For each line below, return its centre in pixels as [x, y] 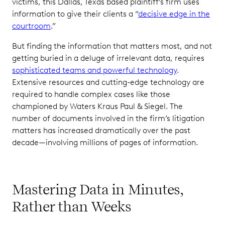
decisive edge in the [174, 14]
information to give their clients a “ [75, 14]
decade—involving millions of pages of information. [105, 142]
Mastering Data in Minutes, [97, 189]
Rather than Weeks [72, 206]
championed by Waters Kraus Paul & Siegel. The [97, 106]
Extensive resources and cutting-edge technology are [108, 82]
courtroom [31, 26]
